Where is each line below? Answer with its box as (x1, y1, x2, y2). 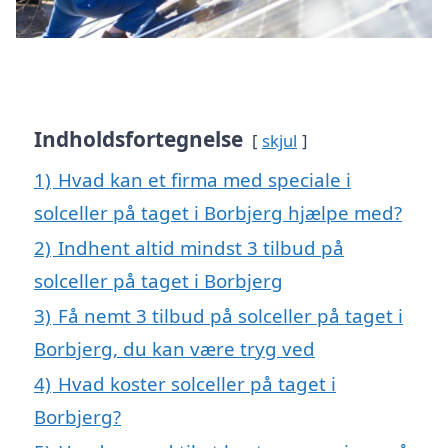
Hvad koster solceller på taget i (58, 370, 336, 396)
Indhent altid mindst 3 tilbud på (58, 234, 344, 260)
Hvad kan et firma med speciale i (58, 166, 351, 192)
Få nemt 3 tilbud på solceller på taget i (58, 302, 403, 328)
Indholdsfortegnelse (34, 124, 243, 153)
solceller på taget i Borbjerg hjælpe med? (34, 199, 402, 225)
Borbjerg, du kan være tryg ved (34, 335, 315, 361)
